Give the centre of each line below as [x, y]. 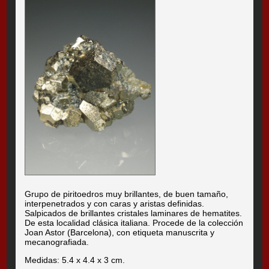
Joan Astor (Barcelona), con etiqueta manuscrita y [120, 232]
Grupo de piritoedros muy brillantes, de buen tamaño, [127, 194]
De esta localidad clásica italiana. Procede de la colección [134, 222]
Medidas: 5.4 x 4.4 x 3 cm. [75, 260]
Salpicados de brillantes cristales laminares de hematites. [134, 213]
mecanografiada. [57, 242]
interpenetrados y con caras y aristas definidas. [115, 203]
